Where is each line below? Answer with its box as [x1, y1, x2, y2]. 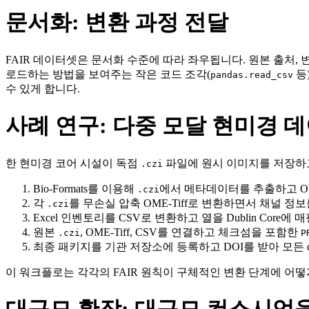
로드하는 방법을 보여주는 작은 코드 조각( [6, 68, 210, 80]
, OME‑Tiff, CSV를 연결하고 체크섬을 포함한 [80, 226, 301, 238]
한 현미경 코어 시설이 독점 [6, 157, 141, 169]
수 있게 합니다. [6, 82, 80, 94]
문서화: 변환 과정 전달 [6, 10, 228, 35]
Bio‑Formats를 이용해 [33, 182, 137, 195]
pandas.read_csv [210, 69, 293, 80]
